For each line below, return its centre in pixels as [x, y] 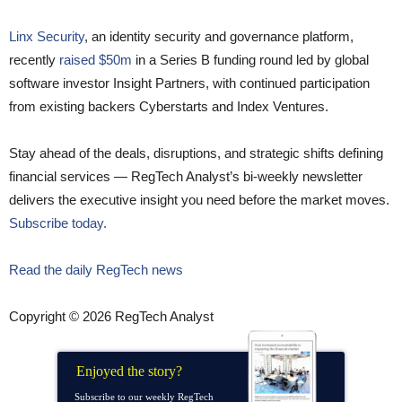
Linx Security [47, 37]
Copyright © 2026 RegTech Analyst [111, 317]
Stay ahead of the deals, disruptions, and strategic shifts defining [196, 153]
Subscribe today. [60, 223]
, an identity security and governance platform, [219, 37]
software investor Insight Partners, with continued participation [189, 83]
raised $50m [96, 60]
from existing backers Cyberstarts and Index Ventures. [169, 107]
